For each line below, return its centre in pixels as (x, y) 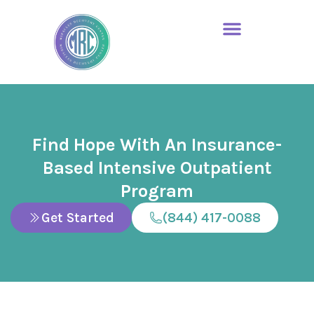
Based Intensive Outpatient (157, 168)
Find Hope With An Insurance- (157, 145)
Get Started (78, 218)
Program (157, 191)
